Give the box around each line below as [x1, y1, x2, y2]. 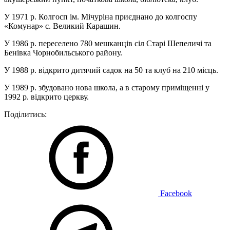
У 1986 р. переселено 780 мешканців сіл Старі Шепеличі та [4, 39, 212, 48]
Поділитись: [4, 110, 47, 119]
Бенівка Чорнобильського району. [4, 48, 122, 57]
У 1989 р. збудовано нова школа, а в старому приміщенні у [4, 83, 209, 92]
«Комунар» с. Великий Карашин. [4, 22, 121, 30]
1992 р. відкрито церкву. [4, 92, 89, 101]
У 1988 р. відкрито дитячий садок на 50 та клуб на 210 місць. [4, 66, 218, 74]
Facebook [158, 189, 192, 198]
